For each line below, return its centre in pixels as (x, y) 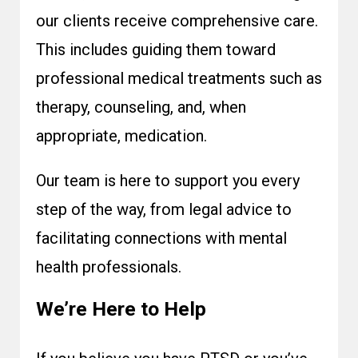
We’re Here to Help (121, 309)
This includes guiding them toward (156, 50)
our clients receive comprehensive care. (177, 21)
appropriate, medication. (121, 136)
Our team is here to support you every (168, 181)
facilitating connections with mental (161, 238)
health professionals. (109, 267)
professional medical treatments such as (179, 78)
